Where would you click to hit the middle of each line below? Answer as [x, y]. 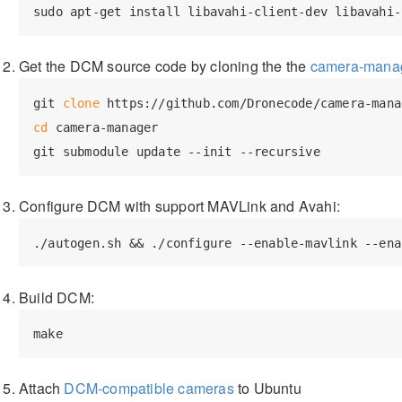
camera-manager [103, 127]
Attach [42, 389]
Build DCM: [57, 297]
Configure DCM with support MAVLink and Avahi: [179, 205]
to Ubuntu [267, 389]
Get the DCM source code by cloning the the [165, 66]
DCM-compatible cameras [149, 389]
